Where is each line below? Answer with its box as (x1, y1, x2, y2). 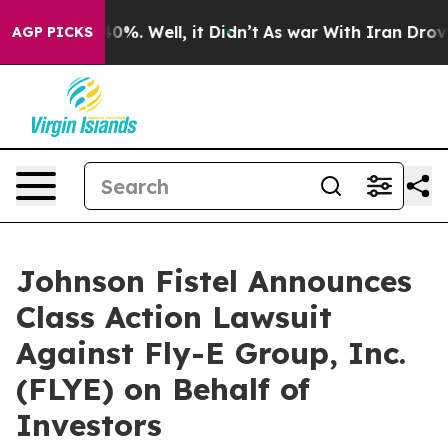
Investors (16, 406, 162, 444)
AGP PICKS (12, 23, 93, 41)
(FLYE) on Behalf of (16, 370, 310, 408)
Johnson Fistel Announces (16, 262, 412, 300)
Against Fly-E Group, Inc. (16, 334, 406, 372)
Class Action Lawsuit (16, 298, 332, 336)
